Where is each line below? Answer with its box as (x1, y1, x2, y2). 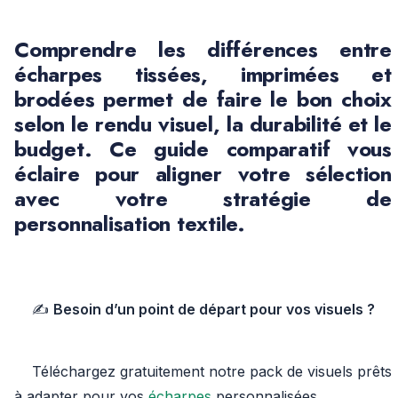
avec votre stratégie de (14, 183, 392, 214)
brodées (14, 84, 95, 115)
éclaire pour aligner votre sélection (14, 158, 392, 189)
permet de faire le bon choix (94, 84, 392, 115)
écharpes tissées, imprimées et (14, 59, 392, 90)
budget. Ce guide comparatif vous (14, 133, 392, 164)
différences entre (207, 34, 392, 65)
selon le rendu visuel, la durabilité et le (14, 108, 392, 139)
